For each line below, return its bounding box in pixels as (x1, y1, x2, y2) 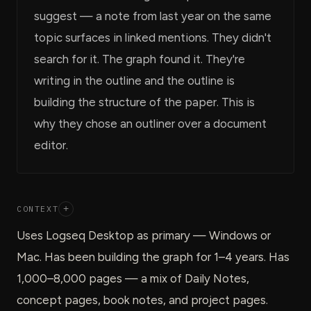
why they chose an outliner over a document (34, 116, 267, 131)
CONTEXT (17, 203, 59, 215)
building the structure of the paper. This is (34, 94, 255, 109)
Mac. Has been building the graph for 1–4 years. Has (17, 249, 289, 264)
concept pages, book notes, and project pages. (17, 292, 268, 307)
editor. (34, 137, 68, 152)
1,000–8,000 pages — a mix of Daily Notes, (17, 271, 249, 285)
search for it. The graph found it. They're (34, 51, 245, 66)
